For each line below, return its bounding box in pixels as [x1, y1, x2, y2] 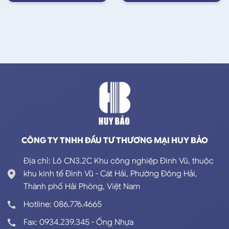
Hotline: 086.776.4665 [24, 199, 102, 210]
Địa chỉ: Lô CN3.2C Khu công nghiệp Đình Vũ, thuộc [24, 155, 214, 166]
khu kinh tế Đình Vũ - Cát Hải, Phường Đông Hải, [24, 168, 197, 179]
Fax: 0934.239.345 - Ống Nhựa [24, 217, 133, 227]
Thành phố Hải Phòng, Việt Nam [24, 181, 140, 192]
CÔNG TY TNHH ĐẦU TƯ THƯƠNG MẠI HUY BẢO [21, 135, 208, 146]
